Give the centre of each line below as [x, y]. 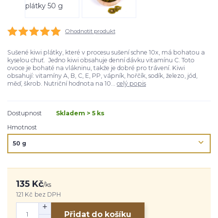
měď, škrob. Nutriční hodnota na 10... [62, 84]
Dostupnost [25, 113]
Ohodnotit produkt [90, 31]
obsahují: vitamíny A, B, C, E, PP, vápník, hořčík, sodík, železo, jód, [102, 76]
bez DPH [47, 194]
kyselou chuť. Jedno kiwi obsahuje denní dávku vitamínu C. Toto [101, 60]
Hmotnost [22, 127]
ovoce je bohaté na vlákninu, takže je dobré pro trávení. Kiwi [96, 68]
